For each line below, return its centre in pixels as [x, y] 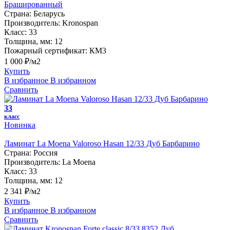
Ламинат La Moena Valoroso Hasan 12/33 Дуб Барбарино [102, 143]
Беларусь [49, 13]
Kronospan [80, 23]
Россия [45, 152]
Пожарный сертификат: [46, 50]
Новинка [20, 125]
